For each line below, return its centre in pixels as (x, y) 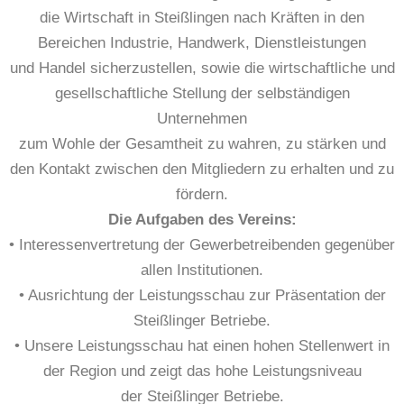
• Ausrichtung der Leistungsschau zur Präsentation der (202, 296)
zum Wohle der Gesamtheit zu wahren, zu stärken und (202, 144)
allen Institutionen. (202, 271)
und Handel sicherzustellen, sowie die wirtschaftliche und (202, 69)
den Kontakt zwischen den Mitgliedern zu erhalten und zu (202, 170)
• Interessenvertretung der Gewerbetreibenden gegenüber (202, 245)
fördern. (202, 195)
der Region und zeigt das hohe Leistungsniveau (202, 372)
